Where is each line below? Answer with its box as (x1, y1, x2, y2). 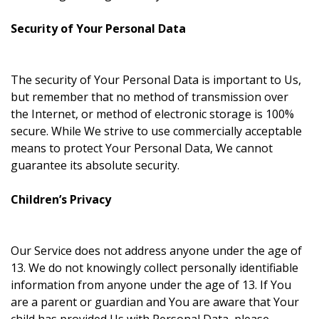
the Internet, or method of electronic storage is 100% (11, 106, 294, 122)
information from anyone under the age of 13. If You (11, 277, 291, 293)
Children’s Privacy (11, 192, 111, 207)
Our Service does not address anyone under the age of (11, 243, 302, 258)
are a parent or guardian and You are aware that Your (11, 294, 299, 310)
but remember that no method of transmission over (11, 89, 288, 105)
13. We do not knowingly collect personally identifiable (11, 260, 298, 276)
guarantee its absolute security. (11, 157, 179, 173)
